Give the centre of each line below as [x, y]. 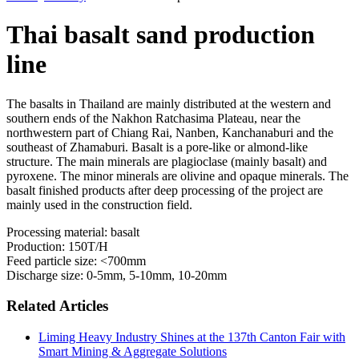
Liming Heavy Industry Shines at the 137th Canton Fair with [192, 337]
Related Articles [57, 306]
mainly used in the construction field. [99, 204]
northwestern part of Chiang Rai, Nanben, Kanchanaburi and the [170, 132]
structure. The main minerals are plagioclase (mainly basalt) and [167, 161]
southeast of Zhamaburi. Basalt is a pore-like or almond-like [157, 147]
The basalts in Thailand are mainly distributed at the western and [169, 103]
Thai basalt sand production [161, 35]
